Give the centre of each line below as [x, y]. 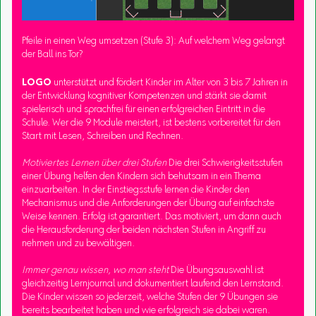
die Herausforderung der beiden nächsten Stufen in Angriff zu [144, 231]
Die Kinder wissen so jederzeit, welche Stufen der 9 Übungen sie [150, 298]
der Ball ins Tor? [53, 55]
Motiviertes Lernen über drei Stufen [95, 164]
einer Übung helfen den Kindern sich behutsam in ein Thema [142, 177]
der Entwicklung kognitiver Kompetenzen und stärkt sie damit [145, 97]
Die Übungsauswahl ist [217, 271]
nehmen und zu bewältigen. [79, 244]
